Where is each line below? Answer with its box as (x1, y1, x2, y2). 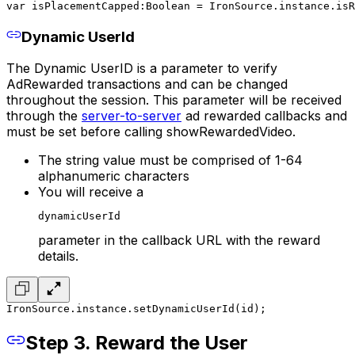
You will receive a (38, 184, 143, 200)
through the (6, 108, 82, 124)
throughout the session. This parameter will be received (6, 92, 342, 109)
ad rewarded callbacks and (181, 108, 347, 124)
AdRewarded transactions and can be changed (6, 76, 288, 93)
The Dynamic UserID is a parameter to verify (6, 60, 277, 77)
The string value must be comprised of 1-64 (38, 152, 303, 169)
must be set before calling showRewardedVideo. (6, 124, 296, 140)
